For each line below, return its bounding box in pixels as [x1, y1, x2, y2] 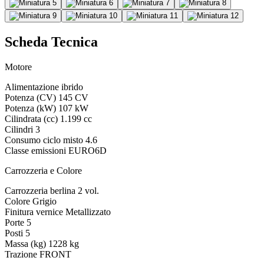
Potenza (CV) [5, 92, 56, 103]
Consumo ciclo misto [5, 134, 83, 145]
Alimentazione [5, 81, 59, 92]
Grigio [32, 196, 57, 206]
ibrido [61, 81, 83, 92]
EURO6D [68, 145, 107, 156]
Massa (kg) [5, 238, 46, 249]
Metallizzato [65, 206, 111, 217]
